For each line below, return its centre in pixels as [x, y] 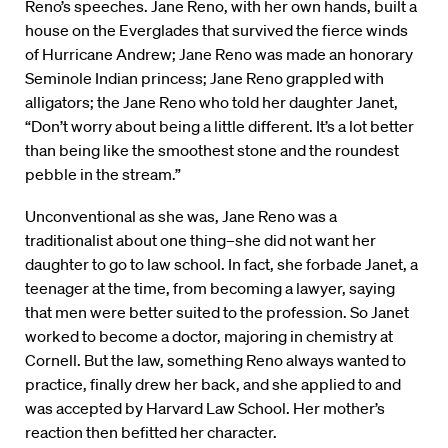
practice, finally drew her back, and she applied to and [213, 384]
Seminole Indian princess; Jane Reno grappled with [204, 78]
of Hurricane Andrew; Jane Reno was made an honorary [219, 54]
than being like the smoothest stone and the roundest [212, 150]
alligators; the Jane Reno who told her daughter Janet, [211, 102]
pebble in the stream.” [103, 174]
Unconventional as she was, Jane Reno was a [181, 216]
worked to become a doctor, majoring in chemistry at [209, 336]
